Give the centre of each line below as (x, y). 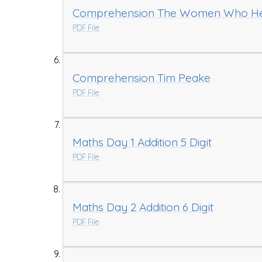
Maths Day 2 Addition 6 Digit (143, 207)
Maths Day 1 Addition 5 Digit (142, 142)
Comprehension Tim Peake (142, 77)
